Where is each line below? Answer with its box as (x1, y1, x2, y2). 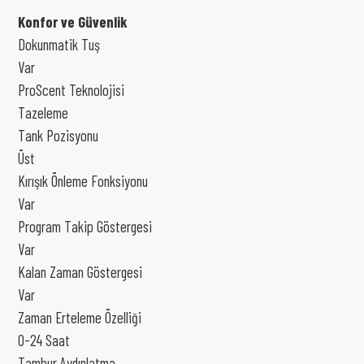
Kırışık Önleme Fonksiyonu (18, 171, 148, 190)
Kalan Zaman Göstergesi (18, 262, 142, 281)
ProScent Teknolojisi (18, 80, 124, 99)
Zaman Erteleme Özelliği (18, 308, 141, 327)
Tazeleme (18, 103, 68, 122)
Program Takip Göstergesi (18, 217, 152, 236)
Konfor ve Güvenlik (18, 12, 128, 31)
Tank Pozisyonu (18, 126, 98, 145)
